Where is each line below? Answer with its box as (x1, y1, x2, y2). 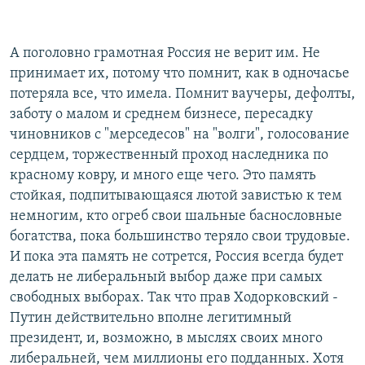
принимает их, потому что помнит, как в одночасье (10, 65, 350, 81)
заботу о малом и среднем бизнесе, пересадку (10, 106, 313, 122)
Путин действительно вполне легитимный (10, 310, 292, 326)
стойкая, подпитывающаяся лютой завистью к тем (10, 187, 342, 204)
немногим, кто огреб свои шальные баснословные (10, 208, 342, 224)
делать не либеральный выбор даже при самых (10, 269, 323, 285)
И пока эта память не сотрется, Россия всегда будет (10, 248, 343, 265)
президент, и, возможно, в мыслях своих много (10, 330, 323, 346)
